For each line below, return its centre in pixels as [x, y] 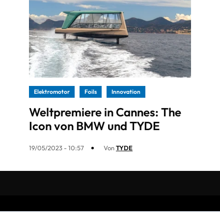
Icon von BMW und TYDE [94, 126]
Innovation [126, 92]
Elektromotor [52, 92]
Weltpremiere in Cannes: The [105, 112]
